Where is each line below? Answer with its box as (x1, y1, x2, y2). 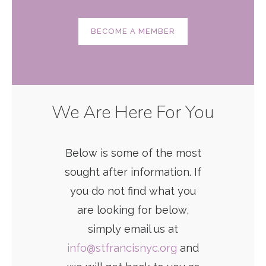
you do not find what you (70, 185, 196, 197)
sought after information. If (65, 166, 201, 178)
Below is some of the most (65, 147, 201, 159)
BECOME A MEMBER (91, 27, 175, 36)
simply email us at (88, 223, 178, 235)
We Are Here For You (52, 100, 214, 125)
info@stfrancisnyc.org (67, 242, 177, 254)
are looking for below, (77, 204, 189, 216)
